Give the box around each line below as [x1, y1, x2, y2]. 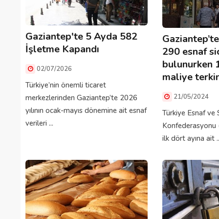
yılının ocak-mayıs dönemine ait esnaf [25, 106, 147, 116]
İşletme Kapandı [25, 43, 99, 56]
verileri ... [25, 118, 53, 129]
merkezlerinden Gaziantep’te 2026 [25, 93, 137, 103]
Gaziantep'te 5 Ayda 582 [25, 30, 137, 44]
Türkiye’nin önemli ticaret [25, 80, 106, 90]
